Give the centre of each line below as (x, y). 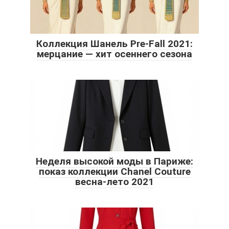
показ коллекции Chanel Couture (114, 172)
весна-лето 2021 (114, 182)
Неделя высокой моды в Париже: (114, 162)
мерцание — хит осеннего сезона (114, 54)
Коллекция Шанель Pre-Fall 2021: (114, 44)
